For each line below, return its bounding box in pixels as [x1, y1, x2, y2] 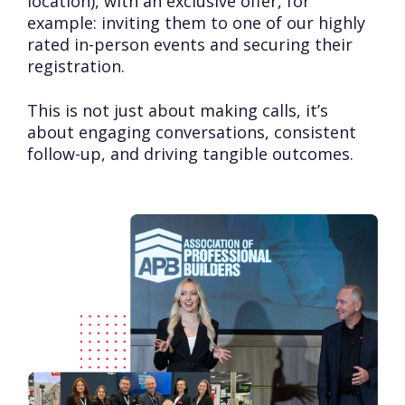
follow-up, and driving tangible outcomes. [27, 143, 353, 165]
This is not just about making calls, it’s [27, 99, 328, 121]
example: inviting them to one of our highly [27, 12, 365, 33]
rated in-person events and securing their [27, 33, 353, 55]
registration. [27, 55, 125, 77]
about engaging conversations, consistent [27, 121, 356, 143]
